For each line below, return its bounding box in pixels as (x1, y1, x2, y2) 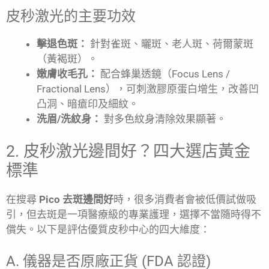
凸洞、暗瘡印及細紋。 (37, 97, 139, 110)
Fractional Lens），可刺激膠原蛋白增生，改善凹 (37, 82, 259, 95)
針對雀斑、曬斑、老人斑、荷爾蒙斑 (88, 37, 253, 50)
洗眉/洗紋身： (37, 112, 101, 125)
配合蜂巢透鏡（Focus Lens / (98, 67, 230, 80)
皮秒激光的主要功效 (6, 7, 136, 25)
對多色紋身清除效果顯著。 (101, 112, 226, 125)
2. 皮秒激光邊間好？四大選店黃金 (6, 142, 250, 162)
